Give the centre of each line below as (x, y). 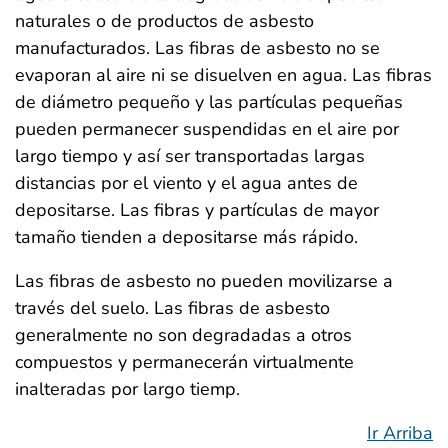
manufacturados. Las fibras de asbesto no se (197, 47)
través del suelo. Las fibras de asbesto (172, 307)
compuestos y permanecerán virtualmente (184, 361)
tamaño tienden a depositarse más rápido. (186, 236)
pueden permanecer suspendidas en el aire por (207, 128)
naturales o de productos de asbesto (164, 20)
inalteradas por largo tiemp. (127, 388)
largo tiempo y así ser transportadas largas (190, 155)
